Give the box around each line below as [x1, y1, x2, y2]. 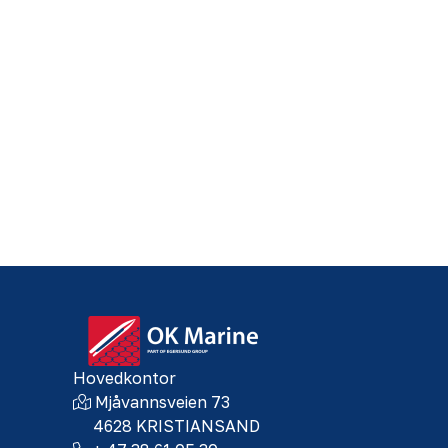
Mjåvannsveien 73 [95, 392, 230, 412]
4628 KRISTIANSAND [93, 416, 260, 436]
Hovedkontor [73, 368, 176, 388]
